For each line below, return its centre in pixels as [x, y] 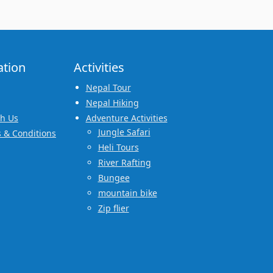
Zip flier [113, 208]
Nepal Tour [108, 87]
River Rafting [124, 162]
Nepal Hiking [112, 102]
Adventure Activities [126, 118]
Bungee [114, 177]
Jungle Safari [124, 132]
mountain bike [127, 193]
